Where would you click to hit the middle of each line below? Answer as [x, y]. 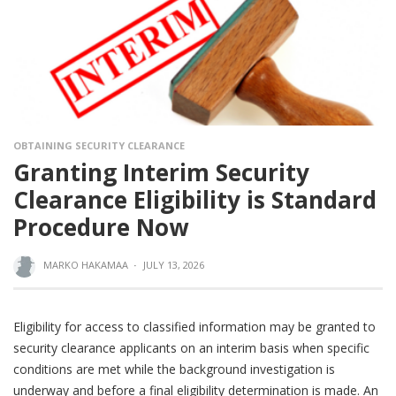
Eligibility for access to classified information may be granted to [194, 326]
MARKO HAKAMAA [85, 265]
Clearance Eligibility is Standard [195, 200]
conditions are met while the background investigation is [174, 369]
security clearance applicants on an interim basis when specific [191, 347]
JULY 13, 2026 [173, 265]
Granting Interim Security [161, 173]
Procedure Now [101, 228]
